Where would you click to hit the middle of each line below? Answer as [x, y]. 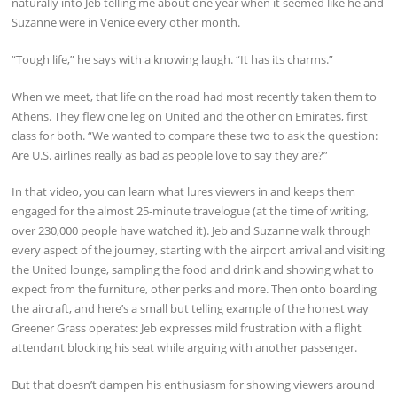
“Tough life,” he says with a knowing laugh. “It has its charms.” [173, 59]
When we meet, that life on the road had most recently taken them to [195, 96]
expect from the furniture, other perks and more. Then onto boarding [195, 289]
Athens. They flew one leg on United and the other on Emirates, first [190, 116]
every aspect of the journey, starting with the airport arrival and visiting [198, 250]
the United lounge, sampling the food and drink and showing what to [193, 270]
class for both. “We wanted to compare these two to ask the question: [195, 135]
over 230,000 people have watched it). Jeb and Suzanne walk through [192, 231]
